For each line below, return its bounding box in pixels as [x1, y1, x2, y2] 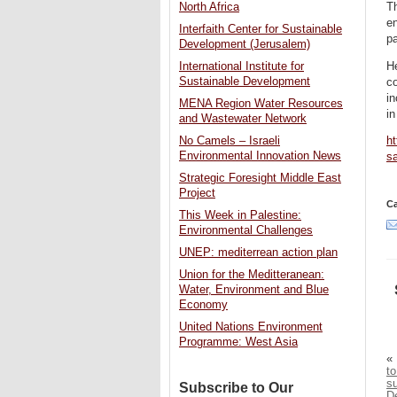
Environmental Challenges [179, 224, 313, 237]
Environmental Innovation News [179, 150, 341, 163]
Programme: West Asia [179, 336, 298, 349]
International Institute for [179, 60, 304, 74]
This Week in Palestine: [179, 209, 301, 222]
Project [179, 187, 215, 200]
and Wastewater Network [179, 113, 307, 126]
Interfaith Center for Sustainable [179, 23, 342, 36]
